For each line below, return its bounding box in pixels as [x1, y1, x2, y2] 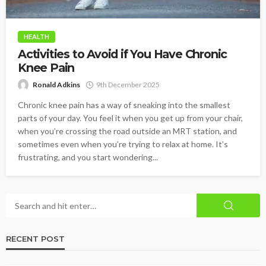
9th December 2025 [96, 80, 160, 90]
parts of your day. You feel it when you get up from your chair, [18, 113, 243, 123]
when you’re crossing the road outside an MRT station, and [18, 126, 237, 137]
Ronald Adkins [33, 80, 80, 90]
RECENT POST [6, 234, 65, 244]
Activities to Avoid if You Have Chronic [18, 47, 227, 62]
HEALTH [24, 33, 49, 41]
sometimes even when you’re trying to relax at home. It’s [18, 139, 228, 150]
